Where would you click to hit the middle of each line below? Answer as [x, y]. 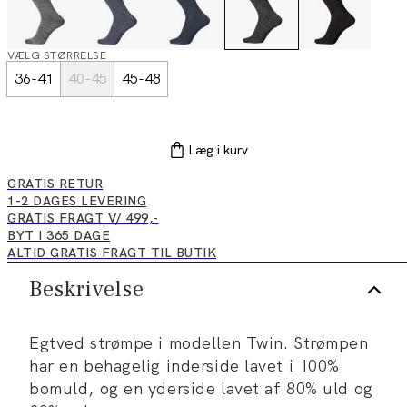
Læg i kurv [218, 150]
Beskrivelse [87, 290]
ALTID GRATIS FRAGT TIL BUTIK [112, 253]
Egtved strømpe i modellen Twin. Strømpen [199, 343]
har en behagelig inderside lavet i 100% [184, 366]
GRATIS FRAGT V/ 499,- [83, 218]
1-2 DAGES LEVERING [77, 201]
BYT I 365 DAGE [59, 236]
